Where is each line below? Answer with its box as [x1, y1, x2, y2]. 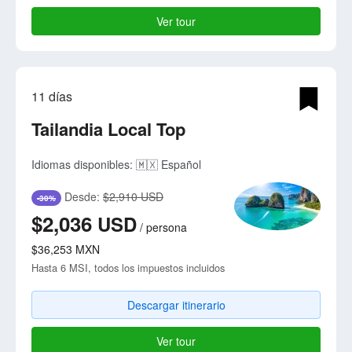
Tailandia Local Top [31, 116, 185, 142]
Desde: [61, 189, 103, 205]
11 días [31, 87, 72, 106]
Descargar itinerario [126, 297, 225, 313]
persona [146, 219, 187, 236]
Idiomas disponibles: [31, 156, 136, 173]
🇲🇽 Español [136, 156, 201, 173]
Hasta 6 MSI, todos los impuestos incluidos [31, 260, 225, 276]
